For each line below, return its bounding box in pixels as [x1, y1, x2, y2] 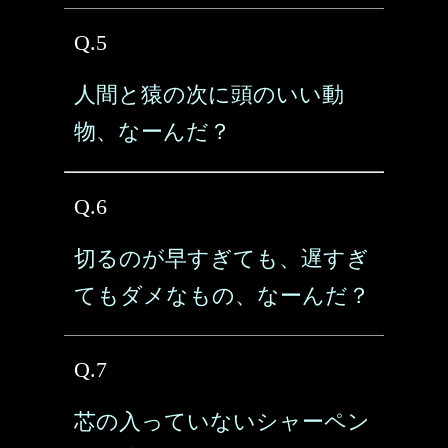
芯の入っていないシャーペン [74, 409, 370, 434]
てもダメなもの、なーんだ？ [74, 283, 370, 308]
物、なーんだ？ [74, 119, 231, 144]
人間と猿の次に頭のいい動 [74, 82, 344, 107]
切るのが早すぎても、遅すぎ [74, 246, 369, 271]
